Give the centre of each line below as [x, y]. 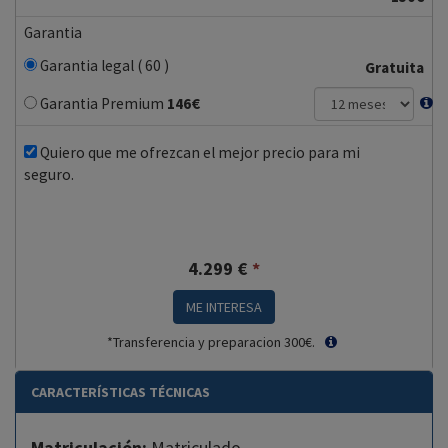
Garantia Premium [100, 104]
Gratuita [394, 68]
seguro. [49, 175]
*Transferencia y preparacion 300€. [212, 342]
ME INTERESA [224, 307]
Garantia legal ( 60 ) [103, 66]
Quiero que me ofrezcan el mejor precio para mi [198, 153]
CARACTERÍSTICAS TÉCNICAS [120, 392]
